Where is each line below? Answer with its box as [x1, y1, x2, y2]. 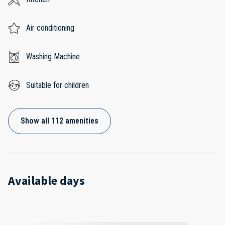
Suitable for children [26, 80, 89, 90]
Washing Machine [26, 51, 80, 61]
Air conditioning [26, 23, 74, 33]
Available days [8, 172, 85, 188]
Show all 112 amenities [21, 116, 98, 126]
